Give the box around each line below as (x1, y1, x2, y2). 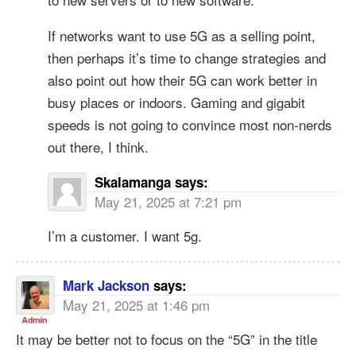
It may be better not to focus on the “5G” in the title (16, 328, 317, 349)
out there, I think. (48, 136, 149, 157)
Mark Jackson (63, 275, 149, 295)
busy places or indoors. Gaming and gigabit (48, 91, 305, 112)
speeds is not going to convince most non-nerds (48, 114, 332, 134)
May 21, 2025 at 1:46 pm (63, 294, 210, 315)
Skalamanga (95, 172, 171, 192)
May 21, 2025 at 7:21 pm (95, 191, 242, 211)
